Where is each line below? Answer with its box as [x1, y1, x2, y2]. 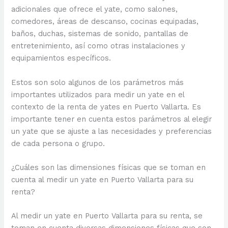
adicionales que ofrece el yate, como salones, [11, 5, 178, 14]
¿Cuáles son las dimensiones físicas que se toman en [11, 162, 206, 172]
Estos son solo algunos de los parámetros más [11, 77, 184, 87]
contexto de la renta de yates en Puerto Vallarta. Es [11, 102, 202, 111]
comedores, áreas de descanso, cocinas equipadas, [11, 17, 199, 26]
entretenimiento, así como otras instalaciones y [11, 41, 186, 51]
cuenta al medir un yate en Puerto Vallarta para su [11, 175, 194, 184]
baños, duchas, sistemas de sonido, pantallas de [11, 29, 189, 39]
